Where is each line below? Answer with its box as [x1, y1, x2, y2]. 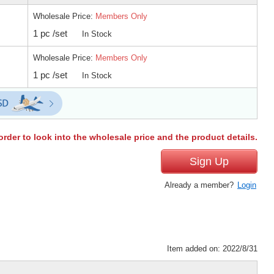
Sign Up [190, 155, 229, 168]
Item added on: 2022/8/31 [167, 243, 257, 253]
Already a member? [165, 180, 236, 190]
